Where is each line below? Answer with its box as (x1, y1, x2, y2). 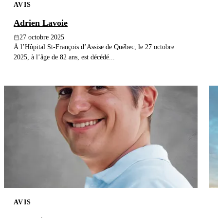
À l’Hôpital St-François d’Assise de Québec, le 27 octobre (14, 43, 174, 51)
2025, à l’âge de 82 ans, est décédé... (14, 53, 115, 61)
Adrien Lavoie (14, 18, 68, 28)
